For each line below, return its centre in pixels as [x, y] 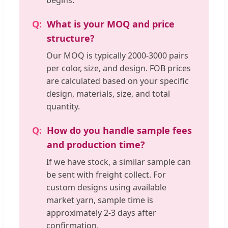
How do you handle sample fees [119, 131]
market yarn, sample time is [100, 200]
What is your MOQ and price [111, 24]
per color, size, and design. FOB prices [119, 68]
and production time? [96, 145]
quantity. [63, 107]
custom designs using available [106, 188]
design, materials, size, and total [108, 94]
